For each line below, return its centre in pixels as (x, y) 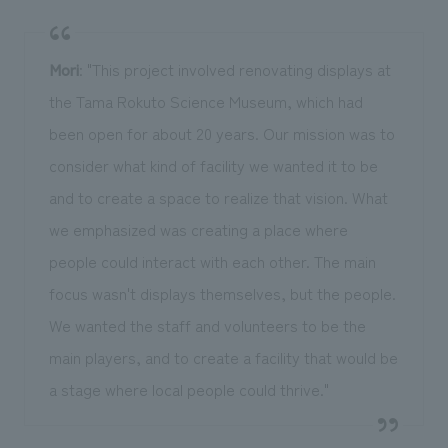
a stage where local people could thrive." (188, 389)
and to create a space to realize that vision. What (218, 197)
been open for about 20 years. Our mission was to (221, 133)
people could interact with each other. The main (212, 261)
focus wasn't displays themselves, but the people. (222, 293)
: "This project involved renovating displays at (234, 69)
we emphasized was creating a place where (198, 229)
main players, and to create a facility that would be (223, 357)
